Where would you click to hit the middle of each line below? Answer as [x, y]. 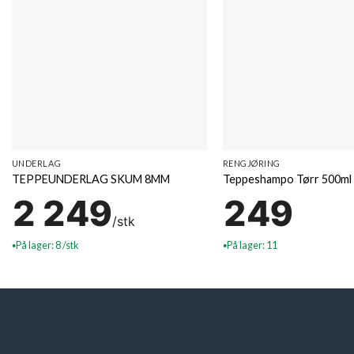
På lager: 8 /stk [47, 245]
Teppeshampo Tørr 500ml [287, 179]
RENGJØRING [251, 164]
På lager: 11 [252, 245]
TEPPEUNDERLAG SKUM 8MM [90, 179]
